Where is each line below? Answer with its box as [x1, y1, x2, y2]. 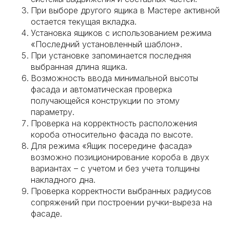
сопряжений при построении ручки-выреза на [31, 197, 212, 207]
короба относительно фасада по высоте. [31, 129, 193, 140]
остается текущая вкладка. [31, 16, 137, 27]
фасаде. [31, 208, 62, 219]
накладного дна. [31, 175, 95, 185]
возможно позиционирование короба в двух [31, 152, 209, 162]
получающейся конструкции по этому [31, 95, 180, 106]
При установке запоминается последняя [31, 50, 191, 61]
